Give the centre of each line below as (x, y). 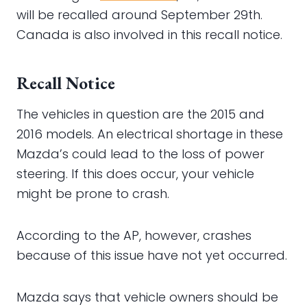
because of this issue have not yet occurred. (152, 255)
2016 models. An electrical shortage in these (150, 134)
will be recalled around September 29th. (139, 15)
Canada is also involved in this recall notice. (149, 35)
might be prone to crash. (93, 194)
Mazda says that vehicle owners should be (147, 297)
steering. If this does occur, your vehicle (135, 174)
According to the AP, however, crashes (134, 235)
